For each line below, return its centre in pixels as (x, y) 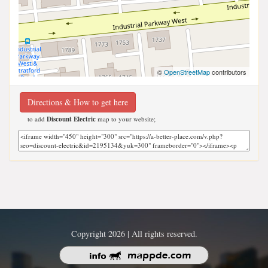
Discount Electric (71, 119)
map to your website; (126, 118)
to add (37, 118)
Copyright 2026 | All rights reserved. (134, 233)
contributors (228, 71)
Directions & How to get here (78, 102)
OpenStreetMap (187, 71)
